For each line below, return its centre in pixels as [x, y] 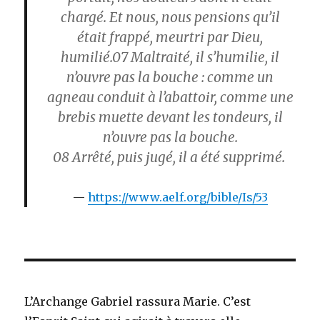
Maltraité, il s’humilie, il [204, 57]
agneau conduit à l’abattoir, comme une [170, 97]
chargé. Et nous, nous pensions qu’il [170, 17]
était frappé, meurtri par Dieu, [170, 37]
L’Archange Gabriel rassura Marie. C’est [138, 301]
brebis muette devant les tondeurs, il [170, 117]
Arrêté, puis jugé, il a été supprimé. [178, 157]
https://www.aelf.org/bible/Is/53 [177, 197]
